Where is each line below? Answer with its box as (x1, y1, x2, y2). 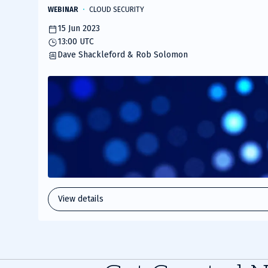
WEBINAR (48, 5, 78, 14)
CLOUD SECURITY (89, 5, 144, 14)
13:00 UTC (57, 36, 94, 47)
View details (58, 194, 103, 204)
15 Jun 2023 (57, 23, 100, 33)
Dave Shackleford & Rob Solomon (57, 50, 188, 60)
